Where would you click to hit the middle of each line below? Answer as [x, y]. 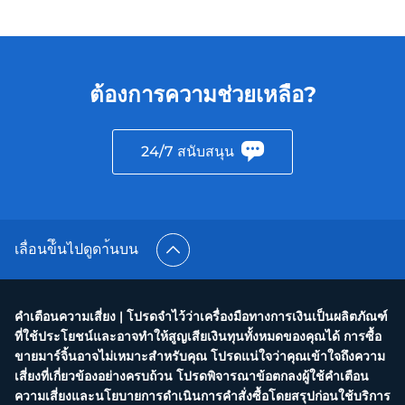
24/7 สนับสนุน [188, 151]
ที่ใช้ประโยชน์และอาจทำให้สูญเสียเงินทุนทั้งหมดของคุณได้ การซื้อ [198, 336]
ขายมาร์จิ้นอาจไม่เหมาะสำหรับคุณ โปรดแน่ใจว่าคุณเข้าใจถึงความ [200, 356]
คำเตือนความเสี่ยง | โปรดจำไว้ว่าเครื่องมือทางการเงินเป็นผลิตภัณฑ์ [201, 316]
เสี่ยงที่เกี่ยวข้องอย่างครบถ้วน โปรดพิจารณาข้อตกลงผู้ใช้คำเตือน [192, 376]
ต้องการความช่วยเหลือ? [202, 94]
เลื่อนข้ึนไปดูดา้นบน [76, 249]
